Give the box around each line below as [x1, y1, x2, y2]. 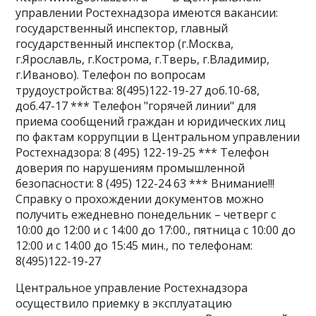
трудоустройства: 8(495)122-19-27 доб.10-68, [16, 83, 260, 99]
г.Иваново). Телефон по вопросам [16, 67, 206, 83]
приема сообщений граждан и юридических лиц [16, 114, 286, 130]
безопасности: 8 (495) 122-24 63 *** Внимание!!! [16, 176, 275, 192]
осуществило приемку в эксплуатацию [16, 296, 233, 312]
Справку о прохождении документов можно [16, 191, 265, 207]
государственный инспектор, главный [16, 20, 229, 37]
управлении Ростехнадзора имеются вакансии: [16, 5, 279, 21]
